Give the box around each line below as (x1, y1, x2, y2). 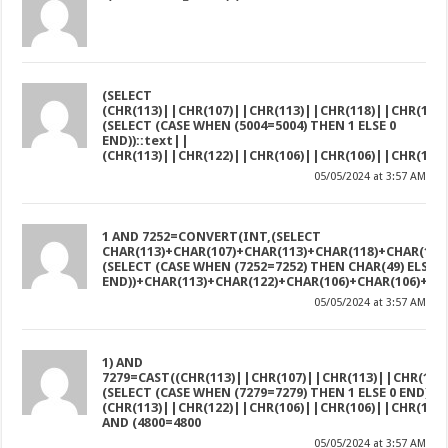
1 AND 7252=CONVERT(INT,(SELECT (102, 228, 322, 244)
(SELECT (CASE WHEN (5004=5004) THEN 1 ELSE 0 (102, 117, 397, 133)
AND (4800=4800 (102, 414, 202, 430)
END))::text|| (102, 132, 190, 148)
